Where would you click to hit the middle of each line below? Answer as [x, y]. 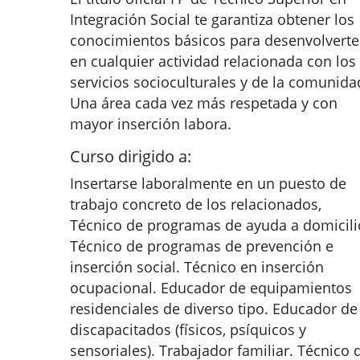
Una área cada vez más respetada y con [204, 103]
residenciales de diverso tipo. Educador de [214, 309]
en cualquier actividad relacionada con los [213, 61]
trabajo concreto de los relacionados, [196, 204]
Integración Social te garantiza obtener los [212, 19]
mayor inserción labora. [151, 124]
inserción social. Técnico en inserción [197, 267]
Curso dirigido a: [131, 156]
